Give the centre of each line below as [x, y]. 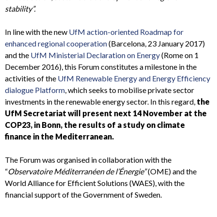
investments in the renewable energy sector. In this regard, [101, 102]
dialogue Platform [35, 90]
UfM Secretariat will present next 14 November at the [106, 113]
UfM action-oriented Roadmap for [126, 32]
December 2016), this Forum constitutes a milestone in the [101, 67]
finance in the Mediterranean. [59, 137]
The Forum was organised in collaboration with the [88, 160]
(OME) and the [172, 171]
